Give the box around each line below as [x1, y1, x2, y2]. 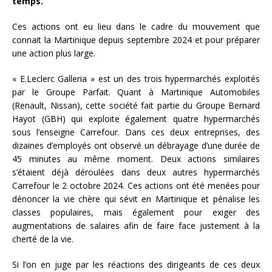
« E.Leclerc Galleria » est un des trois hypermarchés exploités [12, 72, 260, 84]
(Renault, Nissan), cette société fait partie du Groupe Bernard [12, 99, 260, 111]
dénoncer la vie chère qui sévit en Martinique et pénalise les [12, 192, 260, 205]
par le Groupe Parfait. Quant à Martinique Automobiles [12, 86, 260, 98]
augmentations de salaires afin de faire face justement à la [12, 219, 260, 231]
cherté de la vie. [12, 233, 73, 245]
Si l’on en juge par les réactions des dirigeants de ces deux [12, 258, 260, 270]
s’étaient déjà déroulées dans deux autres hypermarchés [12, 166, 260, 178]
